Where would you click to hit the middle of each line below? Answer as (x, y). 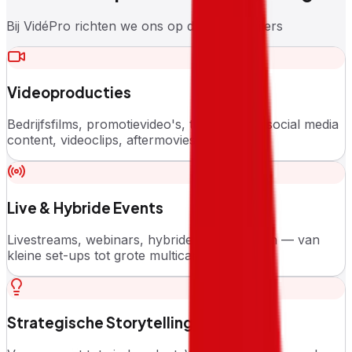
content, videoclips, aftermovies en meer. (129, 140)
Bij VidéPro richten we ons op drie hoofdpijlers (145, 26)
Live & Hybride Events (85, 207)
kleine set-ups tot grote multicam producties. (140, 255)
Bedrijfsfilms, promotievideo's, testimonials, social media (173, 125)
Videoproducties (69, 93)
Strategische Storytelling (100, 323)
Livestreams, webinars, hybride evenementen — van (163, 239)
